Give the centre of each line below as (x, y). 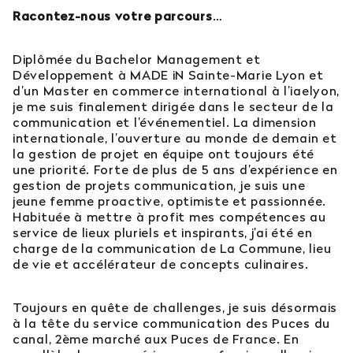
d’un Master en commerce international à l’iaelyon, (176, 91)
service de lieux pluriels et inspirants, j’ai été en (163, 233)
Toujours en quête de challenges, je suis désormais (175, 308)
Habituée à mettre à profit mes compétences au (169, 217)
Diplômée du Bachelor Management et (137, 59)
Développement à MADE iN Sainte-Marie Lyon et (168, 75)
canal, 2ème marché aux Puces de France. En (156, 339)
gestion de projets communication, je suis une (159, 186)
